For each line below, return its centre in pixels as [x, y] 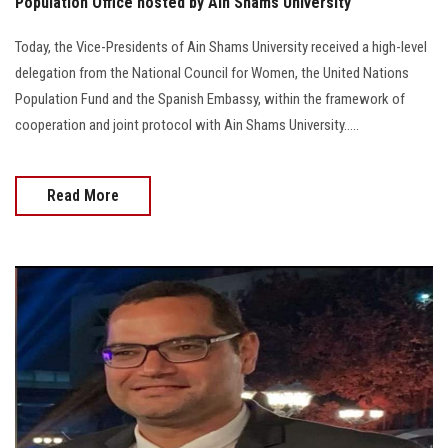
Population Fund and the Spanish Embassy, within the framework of [210, 99]
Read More [83, 196]
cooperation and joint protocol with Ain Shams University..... [187, 125]
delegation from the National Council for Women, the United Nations [212, 73]
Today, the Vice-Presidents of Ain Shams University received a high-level [221, 47]
